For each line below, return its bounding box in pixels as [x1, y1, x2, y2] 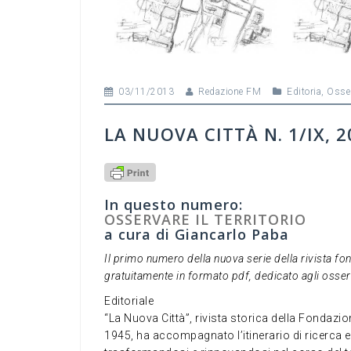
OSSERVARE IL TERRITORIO [104, 210, 306, 230]
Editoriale [104, 295, 154, 308]
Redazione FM [198, 86, 261, 98]
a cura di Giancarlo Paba [104, 225, 289, 244]
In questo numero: [104, 195, 243, 215]
